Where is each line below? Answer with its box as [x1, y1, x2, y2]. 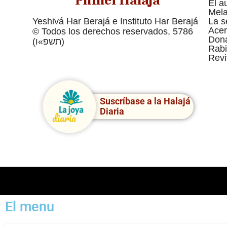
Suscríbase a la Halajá [99, 96, 191, 107]
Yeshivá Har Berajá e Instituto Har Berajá [32, 16, 198, 26]
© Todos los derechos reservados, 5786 [32, 26, 193, 36]
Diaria [99, 106, 124, 117]
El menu [5, 198, 54, 215]
